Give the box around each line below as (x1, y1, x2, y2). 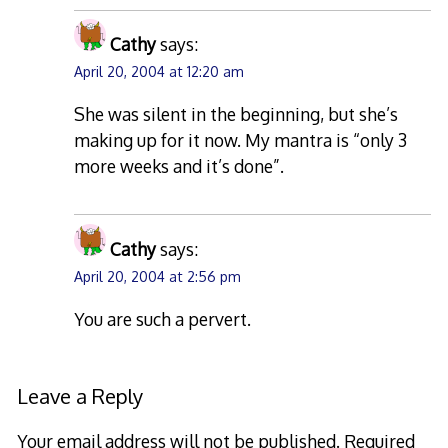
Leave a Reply (16, 382, 143, 409)
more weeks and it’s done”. (74, 155, 285, 177)
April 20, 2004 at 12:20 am (74, 63, 245, 81)
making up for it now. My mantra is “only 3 (74, 129, 408, 151)
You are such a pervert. (74, 307, 252, 330)
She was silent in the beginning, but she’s (74, 103, 399, 125)
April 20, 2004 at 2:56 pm (74, 268, 242, 286)
